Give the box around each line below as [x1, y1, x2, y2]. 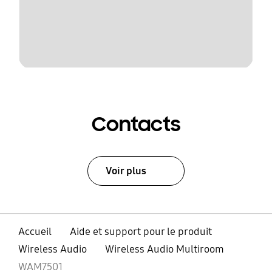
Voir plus [106, 164, 147, 177]
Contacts [91, 112, 181, 138]
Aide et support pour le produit [69, 225, 212, 239]
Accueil [18, 225, 52, 239]
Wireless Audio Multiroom [104, 243, 224, 256]
